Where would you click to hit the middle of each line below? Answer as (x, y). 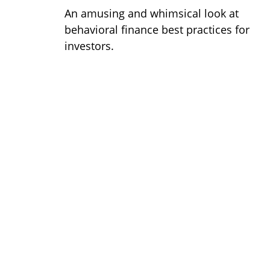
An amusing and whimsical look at (152, 13)
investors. (89, 46)
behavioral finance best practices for (157, 29)
